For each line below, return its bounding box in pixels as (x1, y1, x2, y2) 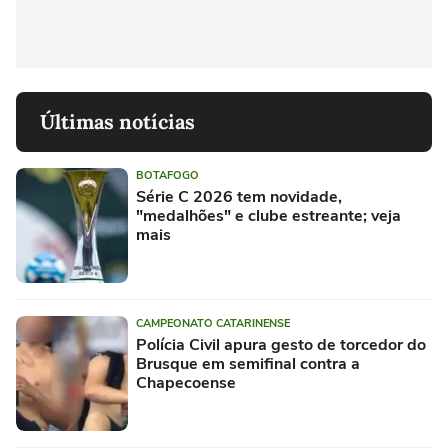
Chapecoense (136, 372, 236, 395)
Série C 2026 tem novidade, (136, 186, 342, 209)
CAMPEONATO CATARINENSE (136, 316, 290, 332)
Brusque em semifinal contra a (136, 353, 360, 376)
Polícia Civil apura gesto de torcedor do (136, 334, 426, 357)
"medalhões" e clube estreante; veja (136, 205, 401, 228)
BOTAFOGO (136, 168, 199, 184)
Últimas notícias (40, 109, 195, 135)
